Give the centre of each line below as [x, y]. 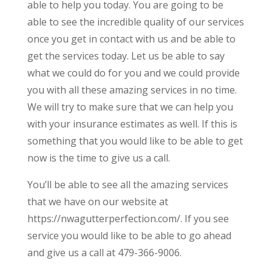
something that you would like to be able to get [135, 141]
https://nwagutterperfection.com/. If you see [128, 218]
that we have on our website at [97, 201]
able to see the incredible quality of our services [135, 22]
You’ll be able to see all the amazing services [127, 184]
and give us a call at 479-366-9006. [104, 252]
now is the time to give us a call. [98, 158]
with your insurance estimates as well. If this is [132, 124]
